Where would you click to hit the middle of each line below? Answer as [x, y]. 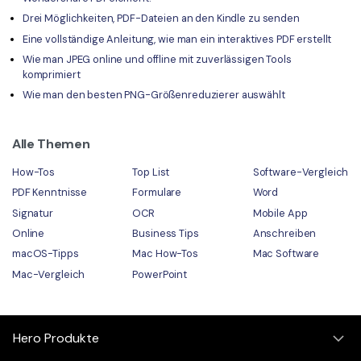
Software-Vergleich [301, 172]
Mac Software [286, 254]
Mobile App [280, 213]
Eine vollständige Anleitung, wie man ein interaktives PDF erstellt [177, 39]
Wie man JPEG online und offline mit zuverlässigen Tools [157, 59]
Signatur [33, 213]
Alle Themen [51, 143]
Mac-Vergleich [49, 274]
